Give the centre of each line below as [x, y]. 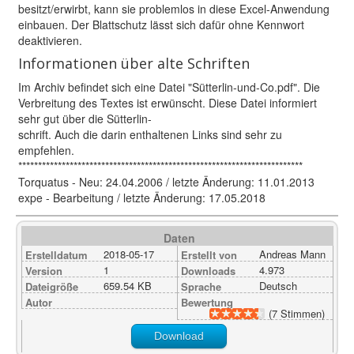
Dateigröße [52, 286]
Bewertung [207, 302]
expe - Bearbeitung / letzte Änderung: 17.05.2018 [142, 197]
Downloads [208, 270]
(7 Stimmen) [297, 313]
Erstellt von [209, 254]
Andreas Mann [292, 254]
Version [44, 270]
